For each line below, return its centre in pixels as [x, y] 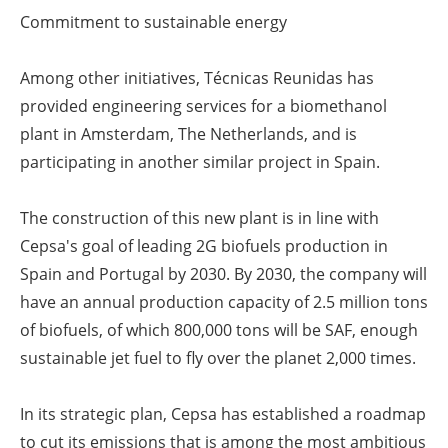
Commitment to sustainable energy [153, 22]
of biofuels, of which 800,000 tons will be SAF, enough [219, 330]
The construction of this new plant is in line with [199, 218]
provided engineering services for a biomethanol [203, 106]
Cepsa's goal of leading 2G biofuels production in [204, 246]
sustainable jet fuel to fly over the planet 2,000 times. [218, 358]
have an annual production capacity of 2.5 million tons [224, 302]
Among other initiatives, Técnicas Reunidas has [197, 78]
